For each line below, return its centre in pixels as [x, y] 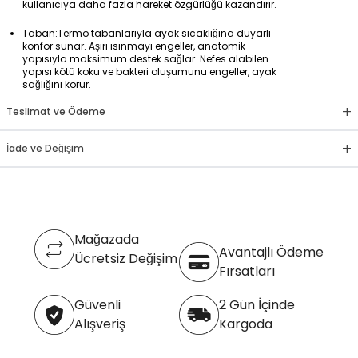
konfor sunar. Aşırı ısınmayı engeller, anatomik [134, 46]
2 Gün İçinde [257, 304]
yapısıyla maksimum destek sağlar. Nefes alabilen [145, 58]
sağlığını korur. [57, 84]
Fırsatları [247, 271]
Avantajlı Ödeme [271, 252]
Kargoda [246, 324]
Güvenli [97, 304]
